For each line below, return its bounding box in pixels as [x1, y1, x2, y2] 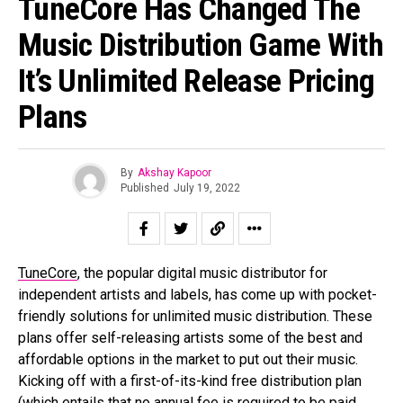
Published [121, 182, 169, 195]
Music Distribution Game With [18, 25, 383, 64]
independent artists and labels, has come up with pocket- [18, 285, 377, 303]
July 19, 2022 [174, 182, 240, 195]
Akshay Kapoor [138, 166, 211, 180]
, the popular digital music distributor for [77, 264, 327, 282]
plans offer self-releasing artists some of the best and [18, 328, 363, 346]
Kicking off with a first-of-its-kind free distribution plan [18, 372, 362, 390]
